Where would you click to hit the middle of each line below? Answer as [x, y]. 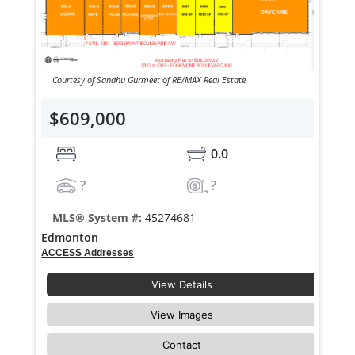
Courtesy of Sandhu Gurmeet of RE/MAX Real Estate [149, 80]
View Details [181, 285]
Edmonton [70, 238]
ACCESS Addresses [88, 253]
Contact [181, 345]
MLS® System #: [98, 218]
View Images [181, 315]
